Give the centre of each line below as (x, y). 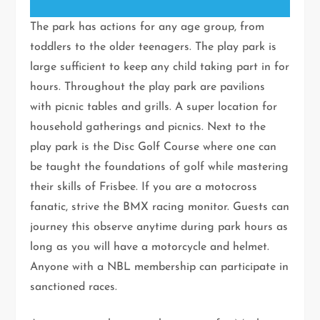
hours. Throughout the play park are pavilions (148, 87)
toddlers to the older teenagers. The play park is (154, 47)
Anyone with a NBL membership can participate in (160, 267)
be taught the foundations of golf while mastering (160, 167)
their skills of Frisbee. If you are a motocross (144, 187)
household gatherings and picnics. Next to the (148, 127)
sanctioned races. (74, 287)
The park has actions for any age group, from (147, 27)
